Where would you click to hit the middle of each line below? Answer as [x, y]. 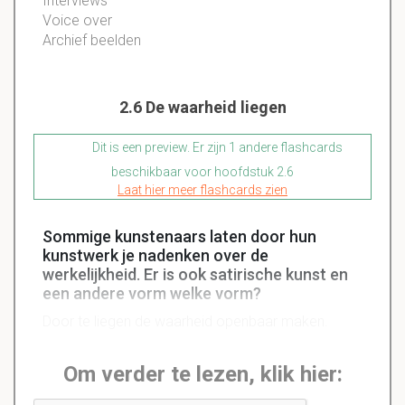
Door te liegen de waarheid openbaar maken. [185, 322]
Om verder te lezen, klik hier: [202, 375]
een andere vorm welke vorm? [152, 294]
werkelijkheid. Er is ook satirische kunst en [195, 275]
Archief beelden [92, 41]
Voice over [79, 21]
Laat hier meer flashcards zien [202, 190]
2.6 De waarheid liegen [202, 108]
